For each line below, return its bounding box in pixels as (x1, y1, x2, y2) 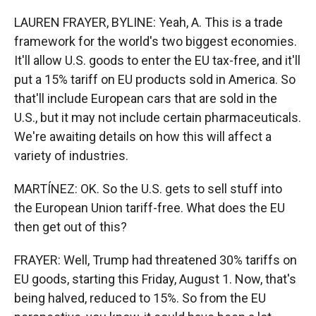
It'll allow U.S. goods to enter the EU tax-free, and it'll (14, 53, 300, 68)
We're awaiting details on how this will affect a (14, 129, 272, 144)
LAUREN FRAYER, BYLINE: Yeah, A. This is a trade (14, 15, 283, 30)
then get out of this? (14, 219, 127, 234)
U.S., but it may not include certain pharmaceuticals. (14, 110, 301, 125)
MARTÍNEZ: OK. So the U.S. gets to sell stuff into (14, 181, 282, 196)
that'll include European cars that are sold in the (14, 91, 277, 106)
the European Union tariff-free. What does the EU (14, 200, 285, 215)
